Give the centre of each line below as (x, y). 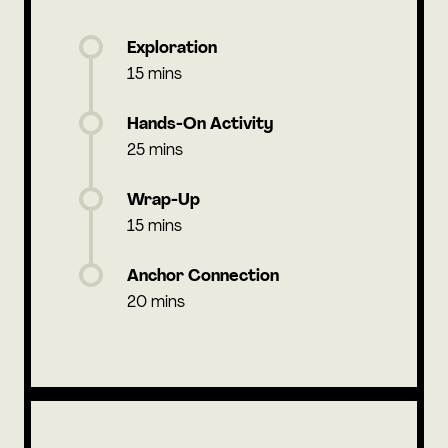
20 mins (156, 302)
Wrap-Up (163, 200)
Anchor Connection (203, 276)
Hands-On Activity (200, 124)
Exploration (172, 48)
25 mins (155, 150)
